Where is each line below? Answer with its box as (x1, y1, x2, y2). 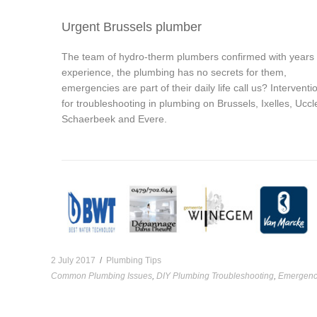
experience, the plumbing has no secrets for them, (62, 66, 287, 78)
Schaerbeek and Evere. (62, 113, 167, 125)
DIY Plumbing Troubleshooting (156, 270, 274, 281)
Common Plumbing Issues (51, 270, 152, 281)
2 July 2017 (51, 255, 96, 265)
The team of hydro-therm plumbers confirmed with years (62, 50, 314, 62)
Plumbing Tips (106, 255, 161, 265)
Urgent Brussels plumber (62, 19, 202, 34)
